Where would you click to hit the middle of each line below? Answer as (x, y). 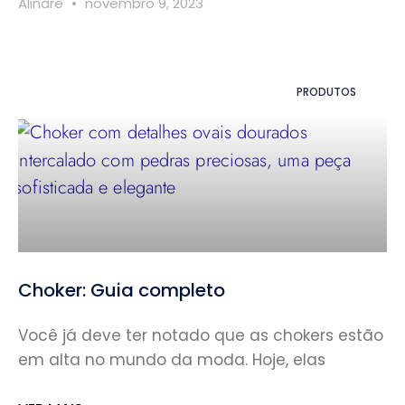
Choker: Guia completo (122, 290)
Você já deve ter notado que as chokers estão (201, 335)
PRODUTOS (326, 91)
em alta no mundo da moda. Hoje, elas (172, 359)
